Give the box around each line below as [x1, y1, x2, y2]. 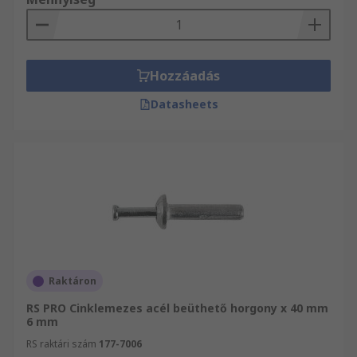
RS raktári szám [26, 337, 96, 351]
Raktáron [49, 274, 96, 288]
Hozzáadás [150, 67, 220, 84]
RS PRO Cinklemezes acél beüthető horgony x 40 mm [26, 300, 328, 316]
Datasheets [150, 96, 218, 112]
